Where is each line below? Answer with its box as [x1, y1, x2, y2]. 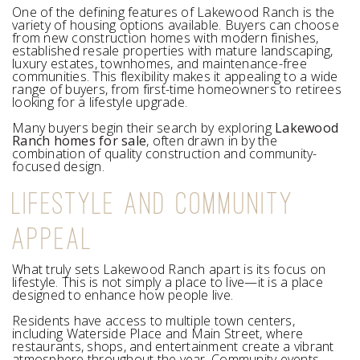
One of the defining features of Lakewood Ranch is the [12, 2, 335, 21]
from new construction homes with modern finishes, [12, 28, 319, 47]
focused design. [12, 157, 104, 175]
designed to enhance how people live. [12, 285, 233, 304]
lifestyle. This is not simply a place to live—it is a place [12, 272, 323, 291]
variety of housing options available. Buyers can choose [12, 15, 339, 34]
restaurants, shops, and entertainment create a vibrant [12, 337, 334, 355]
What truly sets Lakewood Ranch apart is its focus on [12, 260, 325, 278]
